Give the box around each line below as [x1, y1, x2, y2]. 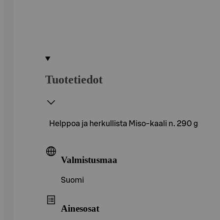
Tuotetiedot [45, 73, 103, 86]
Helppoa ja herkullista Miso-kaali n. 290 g [49, 119, 198, 128]
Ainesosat [61, 203, 99, 214]
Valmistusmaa [61, 154, 117, 165]
